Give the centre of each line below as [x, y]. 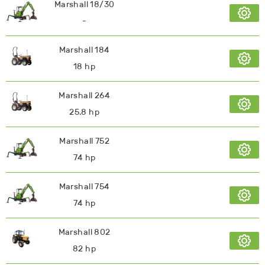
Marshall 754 [84, 186]
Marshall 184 [84, 50]
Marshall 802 [84, 232]
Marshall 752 [85, 141]
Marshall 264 [85, 95]
